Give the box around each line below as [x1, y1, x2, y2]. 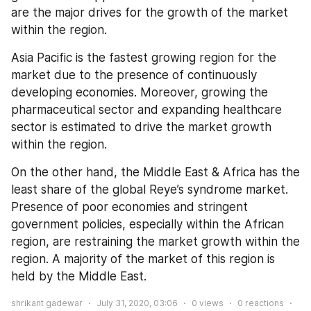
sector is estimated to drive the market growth [11, 119, 271, 134]
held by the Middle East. [11, 269, 146, 283]
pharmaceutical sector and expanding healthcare [11, 102, 282, 117]
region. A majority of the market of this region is [11, 251, 275, 266]
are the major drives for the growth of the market [11, 5, 288, 19]
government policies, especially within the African [11, 217, 284, 231]
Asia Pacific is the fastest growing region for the [11, 50, 276, 65]
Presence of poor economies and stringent [11, 199, 248, 214]
